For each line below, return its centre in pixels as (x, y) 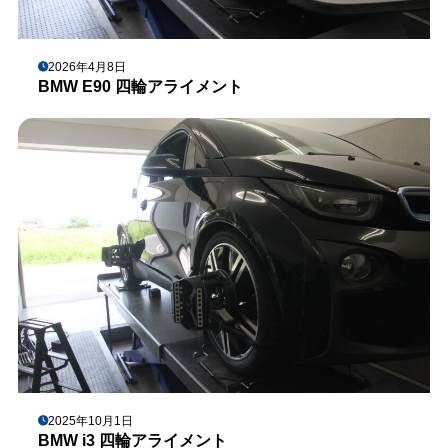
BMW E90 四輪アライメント (140, 86)
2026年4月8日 (86, 66)
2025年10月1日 (90, 420)
